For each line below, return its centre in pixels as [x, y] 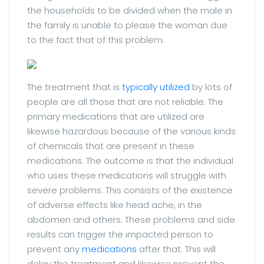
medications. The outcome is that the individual [130, 160]
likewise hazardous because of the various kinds [131, 131]
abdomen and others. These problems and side [131, 219]
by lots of [211, 87]
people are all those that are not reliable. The [125, 101]
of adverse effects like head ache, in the [115, 204]
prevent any [55, 249]
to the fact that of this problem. [96, 39]
